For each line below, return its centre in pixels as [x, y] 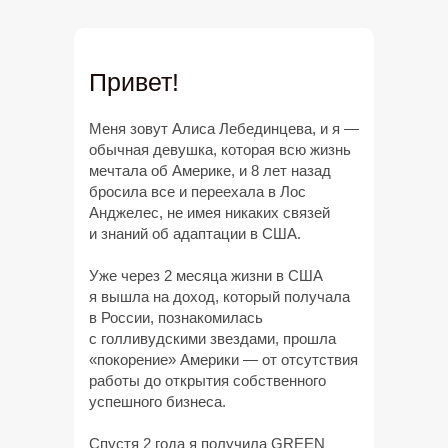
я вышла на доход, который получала [219, 296]
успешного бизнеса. [157, 401]
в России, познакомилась [176, 317]
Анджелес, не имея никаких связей [209, 212]
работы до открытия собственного [207, 380]
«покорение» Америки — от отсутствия [223, 359]
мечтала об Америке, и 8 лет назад [210, 170]
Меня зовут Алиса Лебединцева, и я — [224, 128]
